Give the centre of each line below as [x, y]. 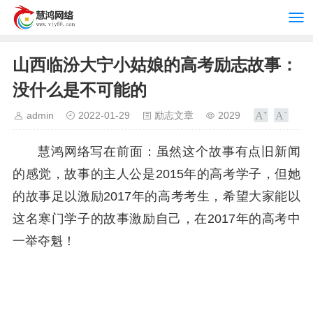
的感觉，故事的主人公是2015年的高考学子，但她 [156, 174]
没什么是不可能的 [80, 90]
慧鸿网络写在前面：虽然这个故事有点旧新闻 [169, 152]
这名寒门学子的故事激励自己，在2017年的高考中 [156, 219]
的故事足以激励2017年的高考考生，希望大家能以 [156, 196]
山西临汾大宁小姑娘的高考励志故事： [155, 65]
